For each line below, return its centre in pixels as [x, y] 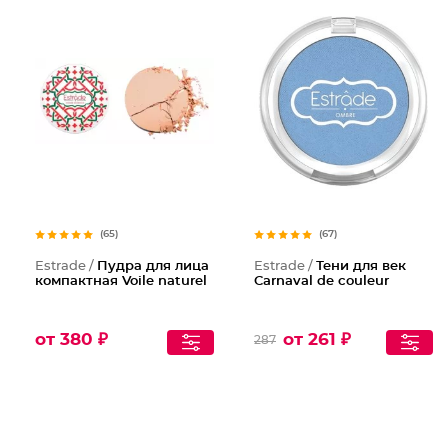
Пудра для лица [153, 266]
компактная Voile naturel [121, 281]
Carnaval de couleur [321, 281]
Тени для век [361, 266]
